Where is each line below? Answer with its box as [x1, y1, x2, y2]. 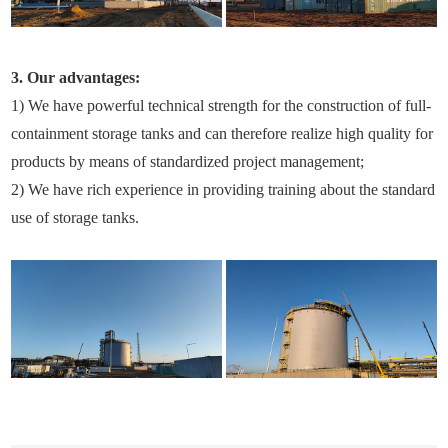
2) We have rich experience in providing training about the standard [11, 180, 436, 198]
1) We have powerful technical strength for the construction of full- [11, 96, 432, 114]
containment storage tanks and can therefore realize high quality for [11, 124, 434, 142]
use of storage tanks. [11, 208, 140, 226]
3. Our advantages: [11, 68, 141, 86]
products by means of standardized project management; [11, 152, 365, 170]
